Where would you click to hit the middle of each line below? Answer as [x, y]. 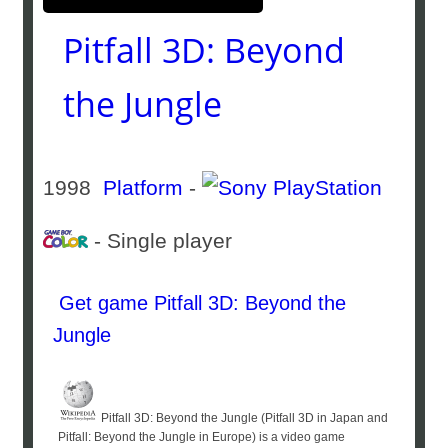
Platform [143, 187]
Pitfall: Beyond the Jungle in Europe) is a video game [202, 437]
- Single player [166, 240]
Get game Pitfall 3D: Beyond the [200, 303]
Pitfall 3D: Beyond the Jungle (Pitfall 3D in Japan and [243, 418]
